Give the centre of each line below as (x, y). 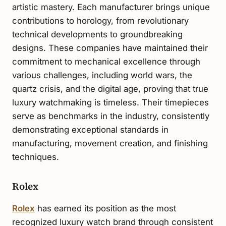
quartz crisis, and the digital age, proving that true (110, 89)
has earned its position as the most (105, 209)
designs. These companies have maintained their (110, 48)
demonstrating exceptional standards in (90, 130)
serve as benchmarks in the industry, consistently (111, 116)
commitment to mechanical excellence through (106, 62)
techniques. (36, 157)
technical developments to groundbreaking (97, 35)
